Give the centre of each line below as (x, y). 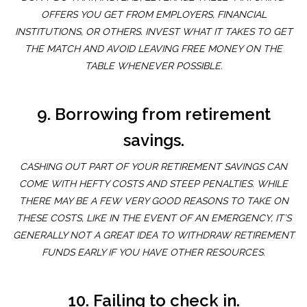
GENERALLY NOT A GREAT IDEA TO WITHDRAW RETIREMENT (153, 235)
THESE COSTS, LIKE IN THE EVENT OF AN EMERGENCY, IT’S (153, 218)
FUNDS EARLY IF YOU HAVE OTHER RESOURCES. (153, 253)
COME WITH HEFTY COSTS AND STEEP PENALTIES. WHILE (153, 184)
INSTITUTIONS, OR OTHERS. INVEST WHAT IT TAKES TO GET (153, 32)
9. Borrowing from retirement (153, 114)
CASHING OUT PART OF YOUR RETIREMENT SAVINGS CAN (153, 167)
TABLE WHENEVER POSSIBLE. (153, 66)
